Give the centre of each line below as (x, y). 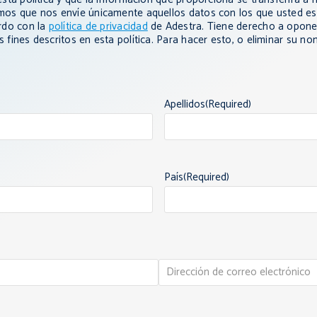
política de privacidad (98, 27)
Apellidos (185, 105)
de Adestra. (176, 27)
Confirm (176, 294)
